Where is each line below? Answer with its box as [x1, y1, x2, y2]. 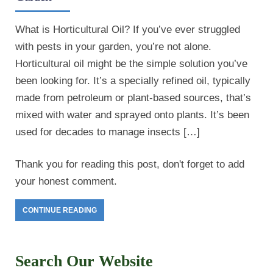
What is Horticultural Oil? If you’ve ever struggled [15, 24, 240, 36]
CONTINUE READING [23, 206, 97, 215]
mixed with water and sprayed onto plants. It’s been [15, 109, 249, 121]
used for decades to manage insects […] [15, 126, 200, 138]
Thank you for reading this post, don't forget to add [15, 158, 244, 171]
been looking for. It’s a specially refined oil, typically [15, 75, 250, 87]
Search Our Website [15, 252, 153, 271]
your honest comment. [15, 175, 120, 188]
